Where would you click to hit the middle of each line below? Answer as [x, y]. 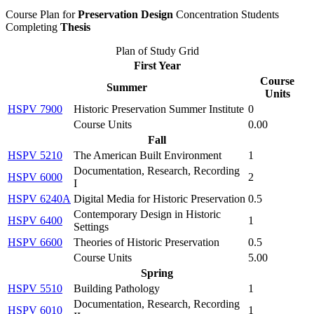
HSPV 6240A [39, 199]
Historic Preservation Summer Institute [159, 109]
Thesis [75, 27]
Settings [91, 227]
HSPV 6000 [35, 177]
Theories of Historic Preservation [146, 242]
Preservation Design [125, 14]
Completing [33, 27]
